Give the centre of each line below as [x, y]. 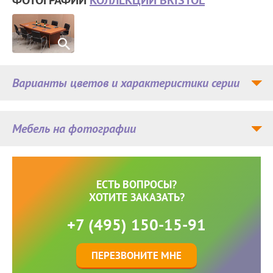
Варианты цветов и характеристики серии [126, 83]
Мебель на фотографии [74, 128]
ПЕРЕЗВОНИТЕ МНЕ [136, 255]
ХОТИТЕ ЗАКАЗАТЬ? [136, 197]
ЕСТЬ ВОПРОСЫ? [136, 184]
